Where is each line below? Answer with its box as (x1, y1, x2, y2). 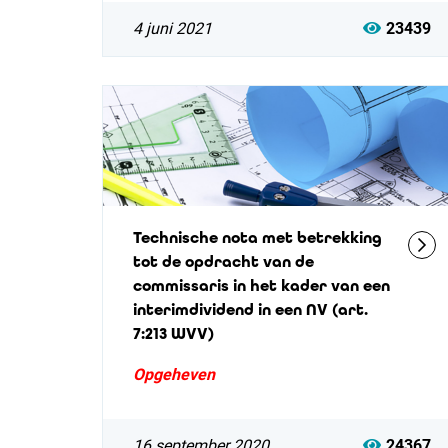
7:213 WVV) (133, 324, 214, 343)
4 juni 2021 (133, 19, 212, 38)
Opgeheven (133, 365, 215, 384)
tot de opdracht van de (133, 252, 314, 271)
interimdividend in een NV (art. (133, 300, 368, 319)
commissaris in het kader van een (133, 276, 390, 295)
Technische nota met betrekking (133, 228, 382, 247)
